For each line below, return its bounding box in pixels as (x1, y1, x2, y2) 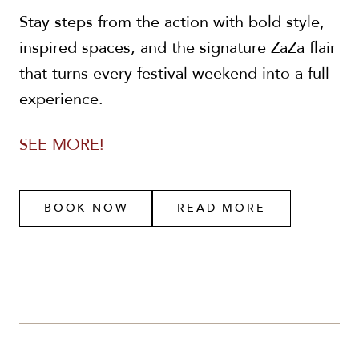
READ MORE (177, 200, 266, 216)
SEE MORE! (19, 133, 104, 155)
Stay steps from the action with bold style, (19, 10, 325, 33)
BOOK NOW (44, 200, 128, 216)
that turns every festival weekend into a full (19, 62, 329, 84)
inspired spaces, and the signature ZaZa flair (19, 36, 336, 58)
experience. (19, 87, 103, 110)
